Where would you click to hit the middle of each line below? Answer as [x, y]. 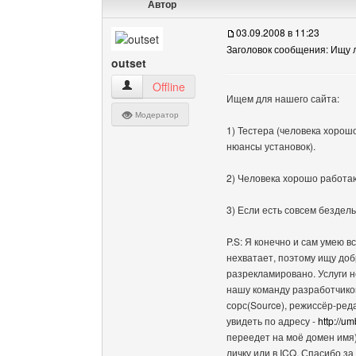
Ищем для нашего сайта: [283, 98]
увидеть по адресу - [272, 321]
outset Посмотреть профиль [194, 86]
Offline [169, 87]
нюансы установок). [271, 146]
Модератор [156, 114]
